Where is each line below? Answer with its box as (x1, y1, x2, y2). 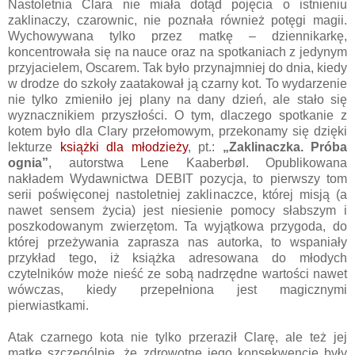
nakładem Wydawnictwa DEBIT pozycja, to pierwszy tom (8, 171, 347, 185)
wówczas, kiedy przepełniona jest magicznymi (8, 282, 347, 296)
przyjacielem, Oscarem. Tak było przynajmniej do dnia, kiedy (8, 60, 347, 74)
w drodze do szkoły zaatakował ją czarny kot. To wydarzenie (8, 76, 347, 90)
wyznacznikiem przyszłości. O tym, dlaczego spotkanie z (8, 108, 347, 122)
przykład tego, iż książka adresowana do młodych (8, 250, 347, 265)
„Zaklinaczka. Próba (222, 139, 347, 154)
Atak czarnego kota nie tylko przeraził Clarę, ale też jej (8, 330, 347, 344)
